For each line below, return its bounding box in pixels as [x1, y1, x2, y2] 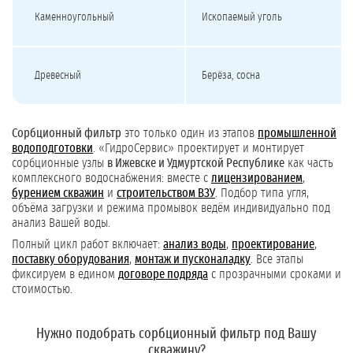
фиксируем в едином [12, 268, 118, 281]
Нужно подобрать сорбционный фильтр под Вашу [36, 327, 317, 342]
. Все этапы [251, 253, 303, 266]
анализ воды [163, 238, 226, 251]
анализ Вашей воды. [12, 217, 110, 230]
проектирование [232, 238, 314, 251]
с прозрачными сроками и [208, 268, 341, 281]
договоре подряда [118, 268, 208, 281]
